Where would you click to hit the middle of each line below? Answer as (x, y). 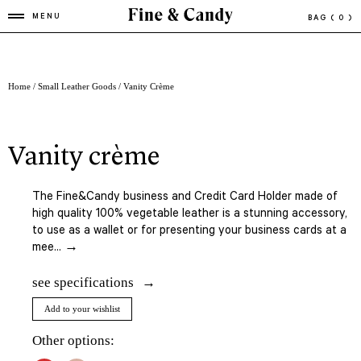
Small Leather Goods (77, 87)
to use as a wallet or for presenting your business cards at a (189, 231)
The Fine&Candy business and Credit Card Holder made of (185, 197)
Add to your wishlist (82, 309)
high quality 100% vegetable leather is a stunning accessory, (190, 214)
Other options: (73, 340)
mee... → (55, 248)
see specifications (83, 282)
